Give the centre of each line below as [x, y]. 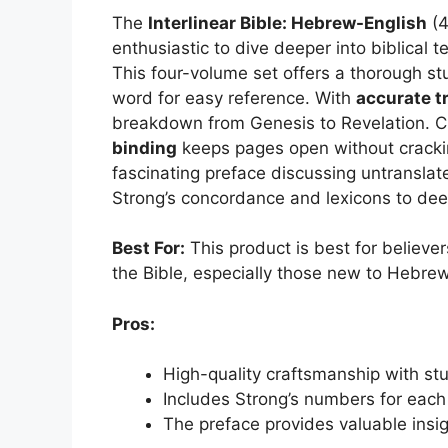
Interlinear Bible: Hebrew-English [287, 22]
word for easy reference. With [234, 97]
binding [144, 147]
